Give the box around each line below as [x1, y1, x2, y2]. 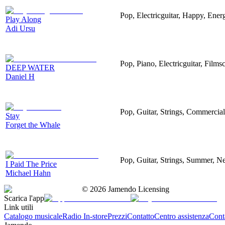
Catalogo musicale [4, 211, 62, 220]
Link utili [4, 202, 33, 211]
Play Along [6, 15, 41, 24]
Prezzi [107, 211, 127, 220]
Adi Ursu [6, 24, 35, 33]
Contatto [127, 211, 154, 220]
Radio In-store [62, 211, 107, 220]
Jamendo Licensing [106, 184, 169, 193]
